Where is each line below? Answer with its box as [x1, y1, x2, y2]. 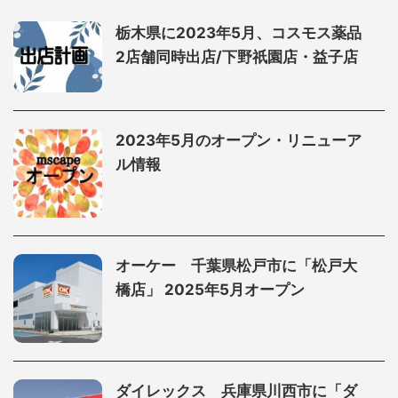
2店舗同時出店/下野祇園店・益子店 [115, 48, 358, 67]
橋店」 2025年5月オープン [115, 280, 305, 298]
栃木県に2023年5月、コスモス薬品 [115, 24, 362, 43]
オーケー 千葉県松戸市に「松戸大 [115, 256, 357, 275]
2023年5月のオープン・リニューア [115, 131, 362, 149]
